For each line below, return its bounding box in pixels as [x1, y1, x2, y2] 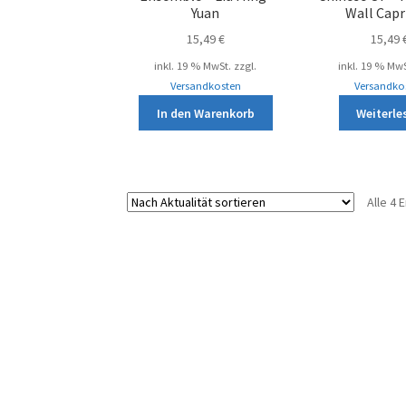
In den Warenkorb [156, 104, 255, 121]
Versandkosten [169, 79, 241, 93]
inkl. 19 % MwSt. [154, 59, 232, 73]
